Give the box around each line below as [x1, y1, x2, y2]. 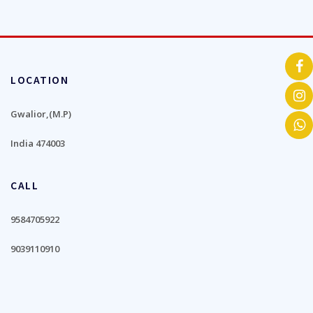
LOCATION [10, 73, 69, 87]
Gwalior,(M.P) [10, 107, 71, 120]
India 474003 [10, 137, 65, 150]
